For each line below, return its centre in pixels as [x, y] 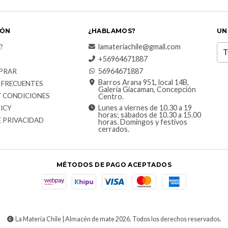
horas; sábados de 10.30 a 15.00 [149, 115]
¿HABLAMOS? [112, 31]
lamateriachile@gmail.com [139, 46]
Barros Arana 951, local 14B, [143, 82]
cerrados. [113, 129]
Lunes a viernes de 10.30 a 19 [145, 107]
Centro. [111, 96]
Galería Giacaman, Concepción [147, 89]
